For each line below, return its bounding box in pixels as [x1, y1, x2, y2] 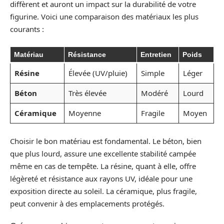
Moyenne [68, 108, 101, 118]
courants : [10, 23, 44, 34]
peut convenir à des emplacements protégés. [10, 198, 164, 208]
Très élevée [68, 88, 106, 98]
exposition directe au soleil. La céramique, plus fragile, [10, 185, 197, 196]
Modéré [140, 88, 168, 98]
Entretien [140, 50, 171, 58]
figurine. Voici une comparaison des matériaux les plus [10, 11, 198, 21]
